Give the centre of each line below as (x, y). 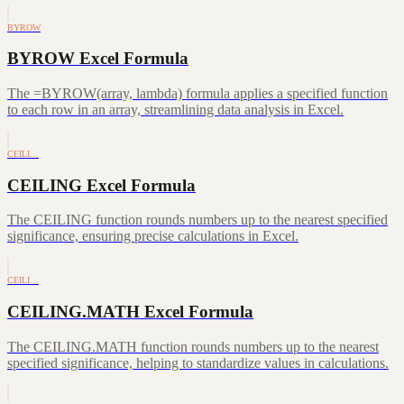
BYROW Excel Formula (98, 59)
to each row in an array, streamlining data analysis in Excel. (175, 109)
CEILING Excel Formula (101, 185)
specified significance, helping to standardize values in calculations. (198, 363)
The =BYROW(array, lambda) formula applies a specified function (197, 93)
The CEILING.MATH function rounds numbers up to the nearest (193, 346)
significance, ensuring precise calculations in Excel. (153, 236)
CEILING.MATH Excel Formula (130, 312)
